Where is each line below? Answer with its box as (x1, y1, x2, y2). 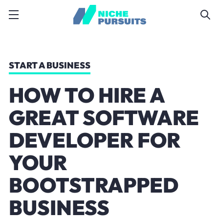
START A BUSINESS (8, 60, 90, 71)
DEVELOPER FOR (8, 127, 180, 153)
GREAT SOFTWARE (8, 105, 199, 131)
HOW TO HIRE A (8, 82, 165, 108)
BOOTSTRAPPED (8, 172, 178, 198)
